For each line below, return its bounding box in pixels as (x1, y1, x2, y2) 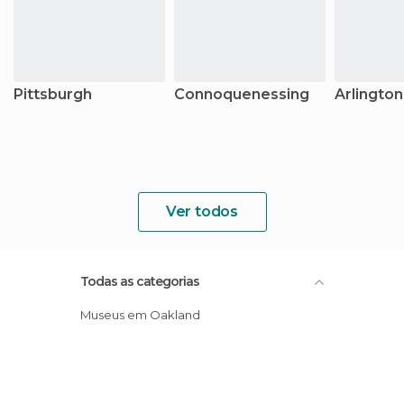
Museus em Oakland (91, 308, 200, 322)
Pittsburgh (14, 86, 92, 103)
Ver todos (165, 203, 239, 220)
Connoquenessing (174, 86, 309, 103)
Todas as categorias (80, 273, 199, 289)
